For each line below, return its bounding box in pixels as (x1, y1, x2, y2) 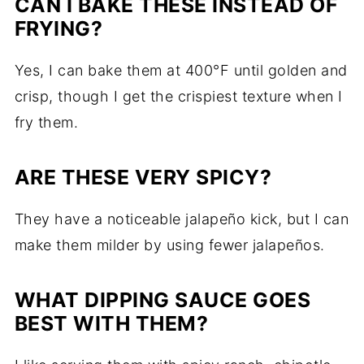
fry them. (14, 114, 79, 132)
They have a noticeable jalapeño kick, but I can (14, 210, 349, 228)
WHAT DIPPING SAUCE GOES (14, 288, 311, 313)
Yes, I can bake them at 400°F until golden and (14, 62, 348, 80)
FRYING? (14, 16, 103, 41)
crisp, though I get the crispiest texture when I (14, 88, 343, 106)
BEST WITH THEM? (14, 311, 209, 336)
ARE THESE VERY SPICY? (14, 165, 272, 190)
